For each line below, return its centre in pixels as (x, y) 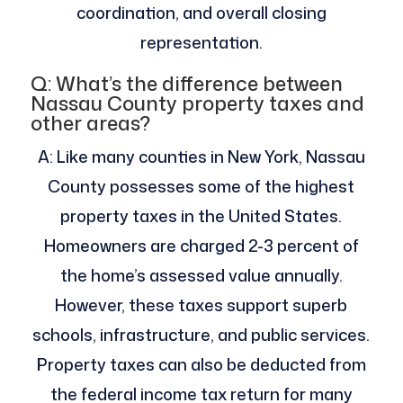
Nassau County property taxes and (197, 103)
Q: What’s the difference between (186, 84)
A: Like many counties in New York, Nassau (201, 157)
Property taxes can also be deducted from (201, 365)
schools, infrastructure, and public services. (201, 335)
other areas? (90, 123)
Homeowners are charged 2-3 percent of (201, 246)
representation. (201, 43)
